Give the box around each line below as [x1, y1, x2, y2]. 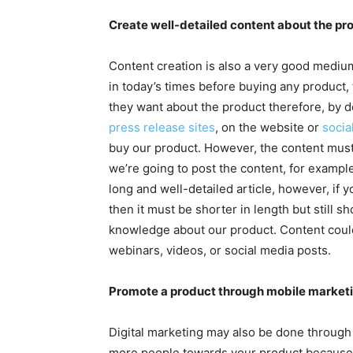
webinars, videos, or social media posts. [109, 243, 331, 258]
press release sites [109, 120, 215, 135]
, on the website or [215, 120, 322, 135]
